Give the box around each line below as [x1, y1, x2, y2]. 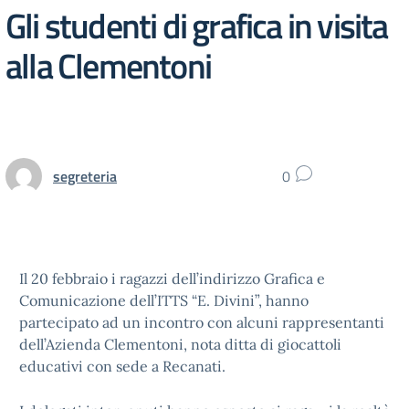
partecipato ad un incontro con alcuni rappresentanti [19, 313, 384, 331]
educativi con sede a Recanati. [19, 357, 225, 375]
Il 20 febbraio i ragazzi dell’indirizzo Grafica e [19, 269, 325, 288]
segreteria [53, 164, 117, 187]
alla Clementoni [5, 38, 211, 92]
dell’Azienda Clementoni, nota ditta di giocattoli [19, 335, 341, 353]
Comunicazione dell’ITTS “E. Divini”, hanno [19, 291, 309, 309]
